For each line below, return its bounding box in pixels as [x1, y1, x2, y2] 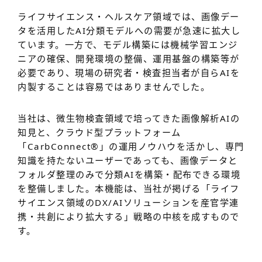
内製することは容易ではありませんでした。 [18, 81, 211, 93]
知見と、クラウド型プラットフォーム [18, 126, 181, 139]
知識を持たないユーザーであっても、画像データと [18, 154, 238, 167]
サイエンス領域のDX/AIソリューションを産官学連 [18, 196, 240, 209]
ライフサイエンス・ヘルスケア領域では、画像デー [18, 11, 240, 23]
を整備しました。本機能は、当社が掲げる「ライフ [18, 182, 240, 195]
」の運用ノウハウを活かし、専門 [99, 140, 244, 153]
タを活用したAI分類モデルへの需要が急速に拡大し [18, 25, 241, 37]
